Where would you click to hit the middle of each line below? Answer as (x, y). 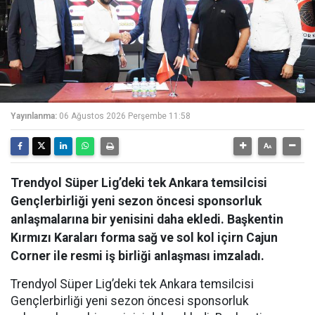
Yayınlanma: (34, 116)
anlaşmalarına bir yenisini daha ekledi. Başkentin (147, 219)
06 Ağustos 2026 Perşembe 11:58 (125, 116)
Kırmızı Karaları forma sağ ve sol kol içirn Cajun (144, 238)
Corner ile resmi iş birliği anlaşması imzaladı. (137, 256)
